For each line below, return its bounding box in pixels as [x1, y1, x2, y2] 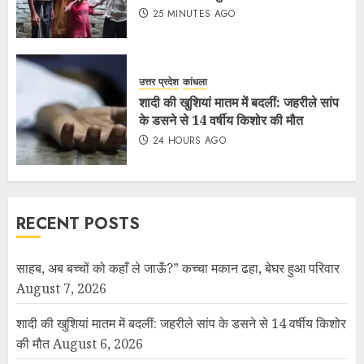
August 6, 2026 [53, 335, 143, 353]
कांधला [183, 74, 207, 89]
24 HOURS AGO [152, 132, 227, 148]
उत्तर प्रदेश [139, 74, 179, 89]
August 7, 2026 [16, 279, 106, 298]
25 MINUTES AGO [152, 6, 236, 21]
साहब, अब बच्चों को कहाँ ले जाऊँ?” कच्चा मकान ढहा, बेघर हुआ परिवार [16, 259, 340, 278]
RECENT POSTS [16, 212, 140, 236]
